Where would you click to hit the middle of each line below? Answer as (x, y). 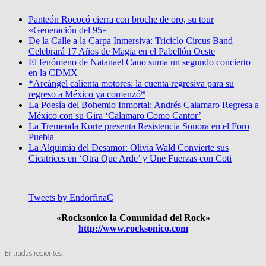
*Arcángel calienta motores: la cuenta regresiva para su (131, 84)
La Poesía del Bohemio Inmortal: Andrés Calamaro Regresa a (144, 105)
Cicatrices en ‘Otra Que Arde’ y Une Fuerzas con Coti (130, 159)
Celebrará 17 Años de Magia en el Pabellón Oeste (122, 52)
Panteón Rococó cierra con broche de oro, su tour (121, 20)
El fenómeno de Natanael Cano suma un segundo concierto (140, 62)
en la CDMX (53, 73)
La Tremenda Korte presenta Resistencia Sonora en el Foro (139, 126)
